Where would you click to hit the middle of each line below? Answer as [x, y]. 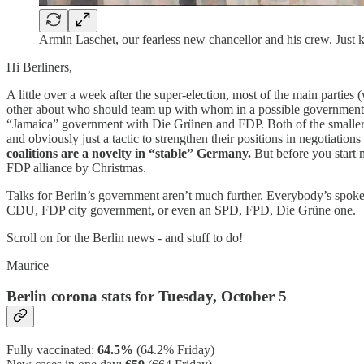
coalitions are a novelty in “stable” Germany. [129, 153]
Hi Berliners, [39, 67]
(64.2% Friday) [175, 349]
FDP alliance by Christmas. [76, 167]
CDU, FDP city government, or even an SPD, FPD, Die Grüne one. [181, 210]
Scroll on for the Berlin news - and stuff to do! [125, 237]
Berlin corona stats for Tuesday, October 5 [147, 297]
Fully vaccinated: [52, 349]
